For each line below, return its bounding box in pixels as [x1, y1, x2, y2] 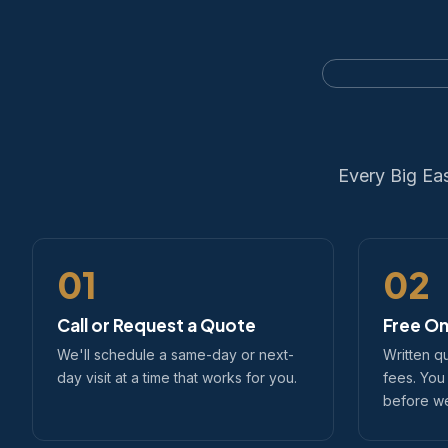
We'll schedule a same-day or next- [57, 346, 294, 363]
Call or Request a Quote [57, 314, 256, 336]
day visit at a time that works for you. [57, 369, 297, 386]
